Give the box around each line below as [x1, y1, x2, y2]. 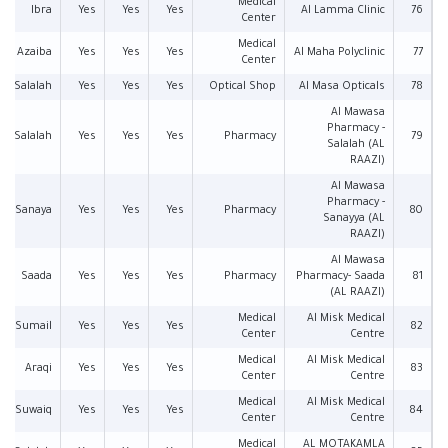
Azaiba [17, 47, 52, 59]
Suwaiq [15, 405, 52, 417]
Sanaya [15, 205, 52, 217]
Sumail [15, 321, 52, 333]
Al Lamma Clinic [301, 5, 385, 17]
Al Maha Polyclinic [294, 47, 385, 59]
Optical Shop [209, 81, 276, 93]
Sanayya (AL [323, 213, 385, 225]
